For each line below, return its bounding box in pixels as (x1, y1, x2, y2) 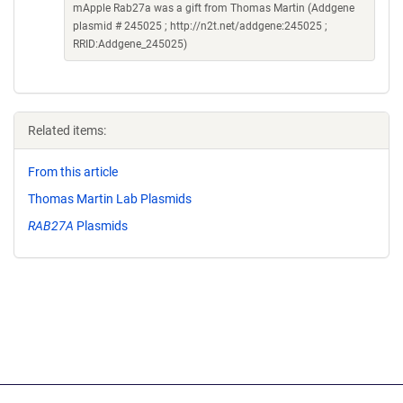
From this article (28, 165, 118, 179)
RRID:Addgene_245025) (73, 38, 187, 50)
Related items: (28, 123, 106, 138)
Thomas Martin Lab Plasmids (28, 191, 192, 206)
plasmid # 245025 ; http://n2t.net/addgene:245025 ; (73, 20, 327, 32)
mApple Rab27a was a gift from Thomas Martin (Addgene (73, 2, 354, 14)
